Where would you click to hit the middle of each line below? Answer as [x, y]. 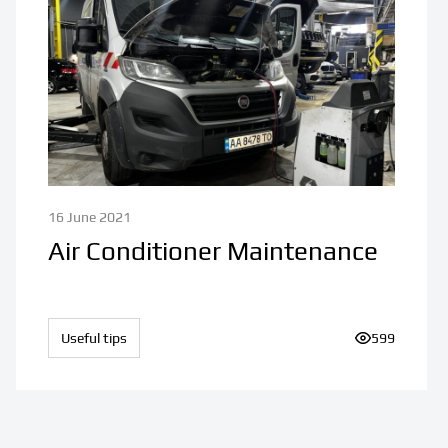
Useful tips [94, 337]
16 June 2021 [89, 216]
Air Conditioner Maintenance [213, 250]
